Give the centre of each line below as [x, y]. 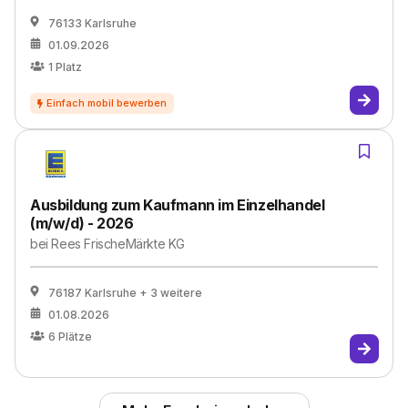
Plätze [75, 337]
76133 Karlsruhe [92, 23]
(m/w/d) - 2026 [82, 223]
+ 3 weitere [171, 293]
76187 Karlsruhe [92, 293]
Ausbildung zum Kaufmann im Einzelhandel [178, 205]
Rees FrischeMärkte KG [118, 244]
